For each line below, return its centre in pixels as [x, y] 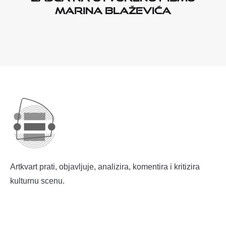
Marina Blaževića [113, 9]
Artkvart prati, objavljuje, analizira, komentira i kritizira [105, 167]
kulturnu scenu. [37, 181]
